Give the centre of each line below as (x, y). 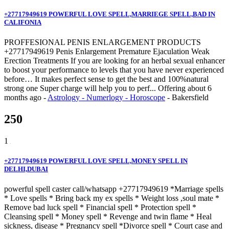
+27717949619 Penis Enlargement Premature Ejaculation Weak (107, 51)
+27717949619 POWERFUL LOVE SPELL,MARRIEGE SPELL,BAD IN (110, 14)
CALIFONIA (23, 22)
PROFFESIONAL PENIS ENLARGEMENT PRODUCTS (102, 42)
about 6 (200, 88)
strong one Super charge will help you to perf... (81, 88)
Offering (173, 88)
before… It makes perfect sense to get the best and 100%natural (106, 79)
